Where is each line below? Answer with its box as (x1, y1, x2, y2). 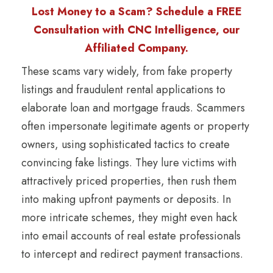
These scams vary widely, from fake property (21, 63, 232, 79)
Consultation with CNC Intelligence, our (34, 21, 239, 38)
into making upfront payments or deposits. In (21, 191, 231, 207)
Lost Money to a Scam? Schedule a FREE (31, 3, 242, 19)
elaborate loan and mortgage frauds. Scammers (21, 99, 245, 116)
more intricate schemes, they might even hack (21, 209, 237, 225)
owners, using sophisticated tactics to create (21, 136, 230, 152)
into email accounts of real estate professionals (21, 227, 241, 244)
